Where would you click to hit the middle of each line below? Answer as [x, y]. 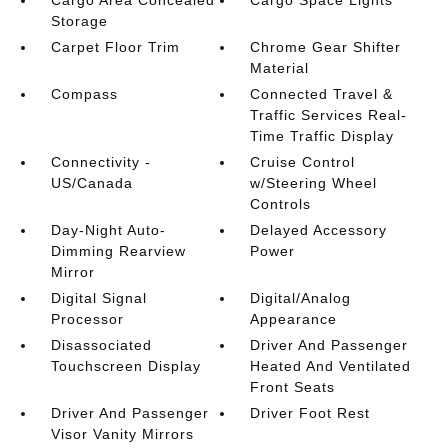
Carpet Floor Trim [115, 47]
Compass [84, 94]
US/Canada [91, 183]
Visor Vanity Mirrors [122, 434]
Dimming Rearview [118, 251]
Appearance [294, 319]
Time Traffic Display [322, 136]
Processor [87, 319]
